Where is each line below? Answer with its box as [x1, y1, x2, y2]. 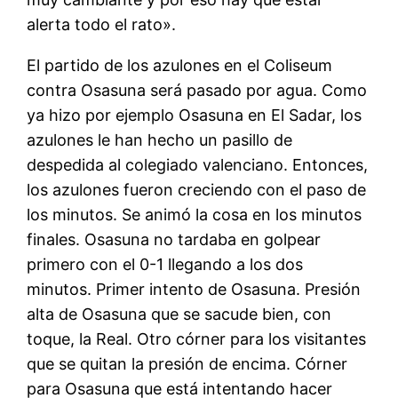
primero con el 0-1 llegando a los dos [27, 254, 304, 274]
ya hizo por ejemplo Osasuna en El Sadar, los [27, 105, 362, 124]
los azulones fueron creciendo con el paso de [27, 179, 367, 199]
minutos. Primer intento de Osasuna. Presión [27, 279, 362, 298]
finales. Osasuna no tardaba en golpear [27, 229, 322, 249]
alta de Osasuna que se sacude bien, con [27, 304, 332, 323]
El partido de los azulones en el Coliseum [27, 55, 333, 75]
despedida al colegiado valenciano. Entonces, [27, 155, 369, 174]
